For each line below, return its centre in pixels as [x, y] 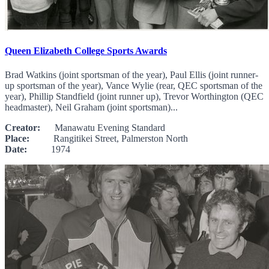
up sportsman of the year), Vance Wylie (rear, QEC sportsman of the [134, 85]
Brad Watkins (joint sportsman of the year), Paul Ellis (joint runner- [131, 74]
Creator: [23, 127]
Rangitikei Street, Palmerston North [109, 138]
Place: [17, 138]
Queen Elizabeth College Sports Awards [86, 51]
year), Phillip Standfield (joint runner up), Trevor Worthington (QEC [134, 96]
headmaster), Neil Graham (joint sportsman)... [91, 107]
